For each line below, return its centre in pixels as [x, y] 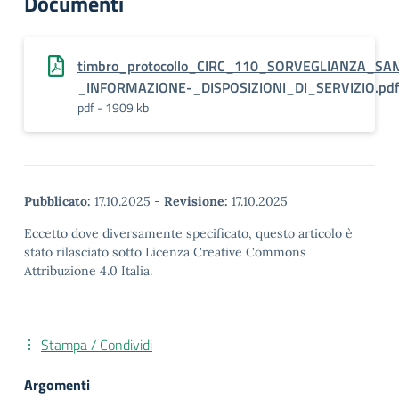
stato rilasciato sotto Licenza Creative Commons [165, 252]
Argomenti [57, 385]
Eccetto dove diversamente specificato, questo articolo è [188, 233]
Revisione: [196, 201]
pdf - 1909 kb [113, 107]
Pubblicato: [57, 201]
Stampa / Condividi [97, 345]
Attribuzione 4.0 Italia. [88, 271]
